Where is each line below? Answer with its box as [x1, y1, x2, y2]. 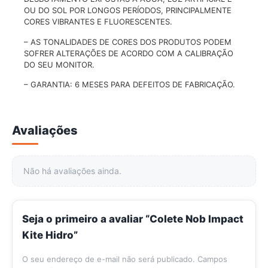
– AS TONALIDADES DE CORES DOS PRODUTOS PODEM [24, 36, 232, 47]
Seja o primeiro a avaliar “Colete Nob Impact [22, 212, 243, 225]
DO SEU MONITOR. [24, 59, 95, 69]
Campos [197, 254, 227, 264]
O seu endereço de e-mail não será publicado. [22, 254, 195, 264]
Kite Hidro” [22, 229, 78, 241]
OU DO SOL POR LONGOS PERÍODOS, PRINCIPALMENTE [24, 5, 232, 16]
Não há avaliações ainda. [23, 165, 121, 176]
